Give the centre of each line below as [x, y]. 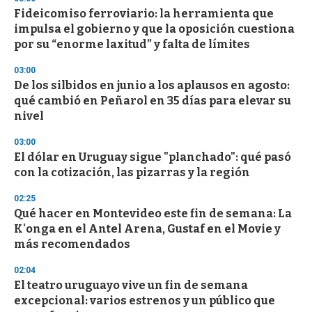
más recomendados [72, 244]
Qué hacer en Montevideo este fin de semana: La [153, 213]
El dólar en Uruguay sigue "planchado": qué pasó [153, 157]
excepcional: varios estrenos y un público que [145, 300]
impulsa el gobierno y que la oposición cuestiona [154, 29]
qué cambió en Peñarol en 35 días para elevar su [153, 100]
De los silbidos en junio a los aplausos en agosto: [152, 85]
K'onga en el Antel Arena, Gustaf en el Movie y [147, 228]
